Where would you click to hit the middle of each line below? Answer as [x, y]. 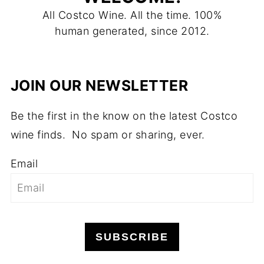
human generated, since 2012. [132, 31]
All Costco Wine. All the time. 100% [132, 15]
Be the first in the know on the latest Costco [124, 115]
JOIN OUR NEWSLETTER [99, 85]
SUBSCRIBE [132, 237]
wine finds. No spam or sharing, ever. [108, 134]
